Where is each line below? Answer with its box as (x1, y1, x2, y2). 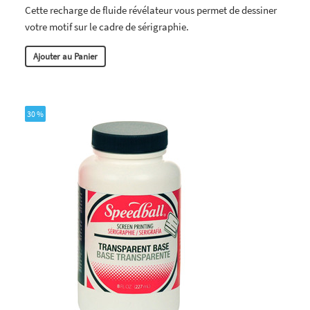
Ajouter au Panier (33, 50, 98, 62)
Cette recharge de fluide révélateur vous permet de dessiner (25, 3, 277, 17)
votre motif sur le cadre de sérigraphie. (25, 19, 189, 33)
